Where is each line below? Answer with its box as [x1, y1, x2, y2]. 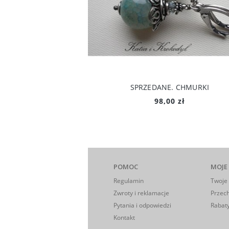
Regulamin [113, 176, 144, 185]
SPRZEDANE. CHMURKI [130, 82, 210, 92]
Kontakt [113, 213, 135, 222]
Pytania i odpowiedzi [113, 200, 171, 210]
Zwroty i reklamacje [113, 188, 169, 197]
